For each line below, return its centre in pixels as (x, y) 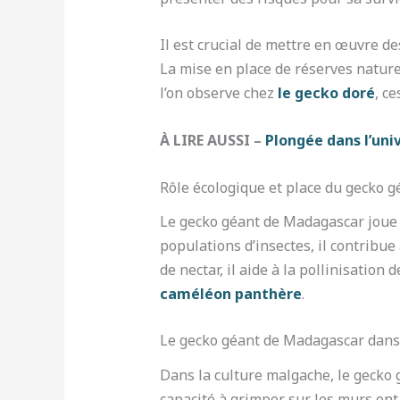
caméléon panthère (230, 293)
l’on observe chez (218, 93)
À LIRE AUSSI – (212, 141)
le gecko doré (326, 93)
